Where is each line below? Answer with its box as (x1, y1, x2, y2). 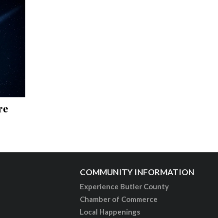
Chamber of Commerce (80, 194, 158, 203)
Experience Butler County (80, 182, 169, 191)
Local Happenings (80, 207, 141, 216)
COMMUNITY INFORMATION (80, 166, 195, 177)
